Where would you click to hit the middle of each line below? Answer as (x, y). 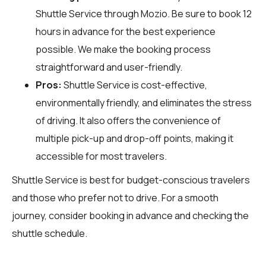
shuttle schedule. (50, 233)
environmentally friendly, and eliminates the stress (144, 102)
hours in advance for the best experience (126, 31)
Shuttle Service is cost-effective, (134, 85)
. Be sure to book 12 (210, 13)
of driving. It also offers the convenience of (128, 120)
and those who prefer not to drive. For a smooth (115, 197)
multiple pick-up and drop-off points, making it (134, 138)
